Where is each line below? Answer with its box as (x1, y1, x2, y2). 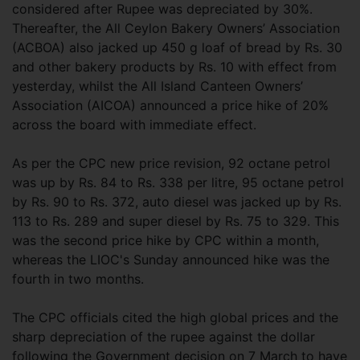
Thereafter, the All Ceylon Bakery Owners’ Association (12, 20, 340, 36)
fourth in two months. (12, 271, 144, 287)
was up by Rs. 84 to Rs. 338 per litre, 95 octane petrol (12, 174, 344, 190)
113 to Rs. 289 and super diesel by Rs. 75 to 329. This (12, 213, 339, 229)
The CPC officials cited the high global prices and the (12, 309, 338, 325)
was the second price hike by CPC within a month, (12, 232, 319, 248)
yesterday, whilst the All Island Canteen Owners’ (12, 78, 303, 94)
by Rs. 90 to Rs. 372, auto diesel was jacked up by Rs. (12, 194, 342, 210)
